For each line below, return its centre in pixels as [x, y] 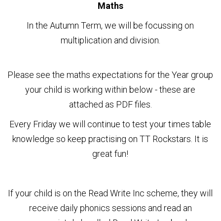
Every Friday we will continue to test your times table [110, 124]
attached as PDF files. [110, 105]
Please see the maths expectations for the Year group [110, 75]
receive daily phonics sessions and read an [110, 208]
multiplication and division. [110, 40]
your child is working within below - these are [110, 90]
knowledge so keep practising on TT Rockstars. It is [110, 139]
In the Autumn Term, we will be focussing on [110, 26]
